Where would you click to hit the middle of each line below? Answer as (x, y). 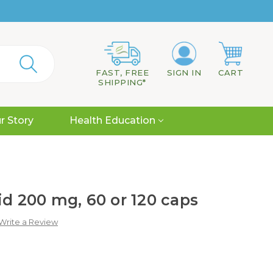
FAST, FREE (122, 72)
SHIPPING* (122, 82)
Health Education (112, 121)
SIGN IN (184, 72)
